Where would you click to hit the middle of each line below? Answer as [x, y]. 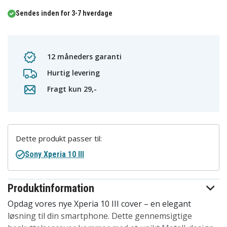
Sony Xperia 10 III [54, 155]
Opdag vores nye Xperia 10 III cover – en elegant [99, 204]
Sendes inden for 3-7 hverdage [64, 13]
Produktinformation [51, 188]
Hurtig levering [72, 72]
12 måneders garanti [83, 56]
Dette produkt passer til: [59, 139]
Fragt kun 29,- [71, 89]
